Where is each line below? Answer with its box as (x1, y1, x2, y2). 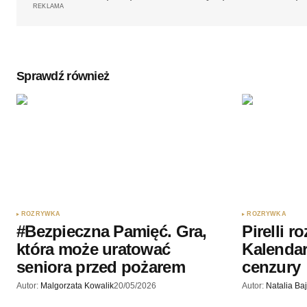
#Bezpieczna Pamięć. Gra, (16, 222, 207, 241)
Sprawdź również (16, 69, 110, 84)
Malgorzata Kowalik (40, 281, 114, 291)
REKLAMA (33, 3, 64, 10)
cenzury (242, 258, 301, 277)
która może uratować (16, 240, 171, 259)
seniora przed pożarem (16, 258, 185, 277)
